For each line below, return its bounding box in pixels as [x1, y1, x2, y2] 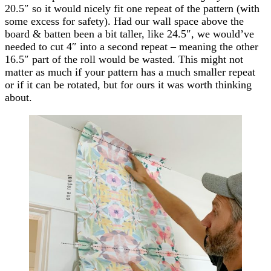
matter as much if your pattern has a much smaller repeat [5, 66, 255, 79]
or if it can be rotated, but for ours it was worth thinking [5, 79, 252, 91]
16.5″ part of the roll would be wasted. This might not [5, 53, 243, 66]
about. [5, 91, 32, 104]
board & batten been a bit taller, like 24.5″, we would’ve [5, 28, 254, 41]
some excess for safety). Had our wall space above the [5, 15, 244, 28]
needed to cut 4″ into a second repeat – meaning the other [5, 41, 258, 53]
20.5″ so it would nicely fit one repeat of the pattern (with [5, 2, 260, 15]
